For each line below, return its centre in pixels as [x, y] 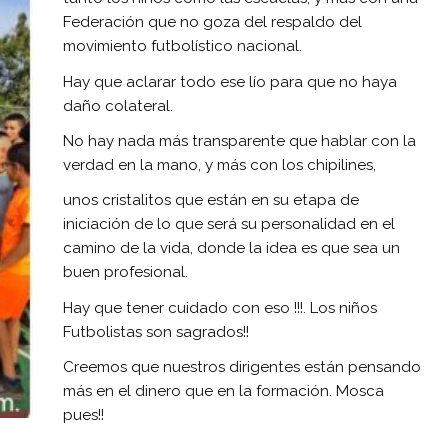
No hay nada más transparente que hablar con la [239, 140]
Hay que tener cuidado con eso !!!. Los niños [220, 307]
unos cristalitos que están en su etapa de [211, 200]
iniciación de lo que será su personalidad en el [229, 224]
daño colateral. [118, 105]
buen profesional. [125, 272]
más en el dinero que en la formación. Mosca [223, 391]
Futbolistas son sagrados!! [156, 331]
